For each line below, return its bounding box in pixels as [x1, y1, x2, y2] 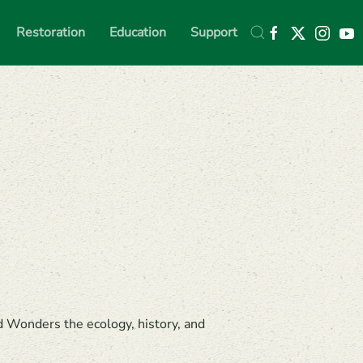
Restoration [16, 23, 85, 41]
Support [190, 23, 237, 41]
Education [109, 23, 166, 41]
